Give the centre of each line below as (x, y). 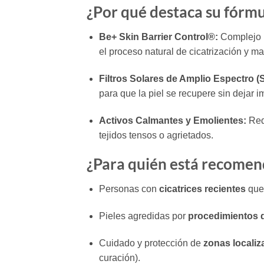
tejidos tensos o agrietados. (156, 135)
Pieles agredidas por (143, 216)
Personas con (129, 189)
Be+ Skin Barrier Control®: (158, 37)
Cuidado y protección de (151, 243)
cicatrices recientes (202, 189)
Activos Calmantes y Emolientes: (172, 120)
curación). (119, 258)
